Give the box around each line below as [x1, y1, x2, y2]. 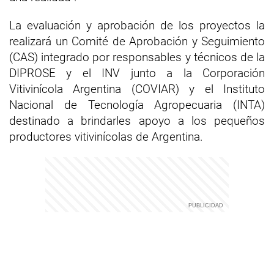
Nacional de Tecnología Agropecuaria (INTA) [9, 98, 265, 112]
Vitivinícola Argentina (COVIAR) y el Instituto [9, 82, 265, 96]
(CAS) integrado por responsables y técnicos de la [9, 50, 265, 64]
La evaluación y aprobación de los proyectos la [9, 18, 265, 32]
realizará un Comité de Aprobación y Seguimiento [9, 34, 265, 48]
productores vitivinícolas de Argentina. [9, 130, 203, 144]
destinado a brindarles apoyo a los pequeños [9, 114, 265, 128]
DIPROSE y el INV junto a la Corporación [9, 66, 265, 80]
